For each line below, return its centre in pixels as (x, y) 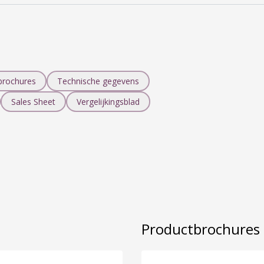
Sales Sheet (33, 102)
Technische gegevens (98, 81)
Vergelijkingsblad (108, 102)
